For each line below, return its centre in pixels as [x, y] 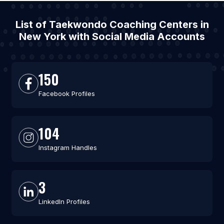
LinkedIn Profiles [64, 201]
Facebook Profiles [66, 93]
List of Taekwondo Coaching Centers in [112, 24]
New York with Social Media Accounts [112, 36]
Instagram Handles [67, 147]
